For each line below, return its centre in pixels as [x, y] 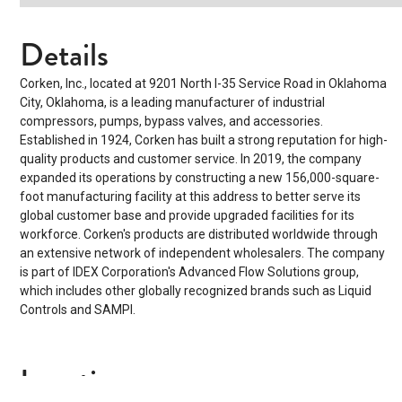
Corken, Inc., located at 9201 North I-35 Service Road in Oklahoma [204, 83]
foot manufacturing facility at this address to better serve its [191, 196]
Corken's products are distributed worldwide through [231, 234]
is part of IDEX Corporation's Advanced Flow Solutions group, [190, 271]
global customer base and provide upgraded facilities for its [188, 215]
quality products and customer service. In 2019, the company [191, 158]
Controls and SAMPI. [78, 309]
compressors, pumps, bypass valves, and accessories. [172, 121]
